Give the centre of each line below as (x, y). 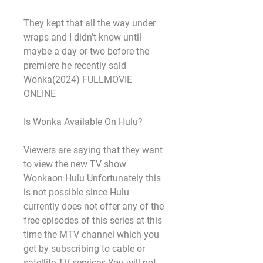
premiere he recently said (75, 65)
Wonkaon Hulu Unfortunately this (92, 178)
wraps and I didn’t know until (82, 37)
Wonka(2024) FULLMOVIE (78, 80)
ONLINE (40, 94)
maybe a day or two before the (86, 51)
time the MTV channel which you (91, 235)
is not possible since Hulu (76, 192)
